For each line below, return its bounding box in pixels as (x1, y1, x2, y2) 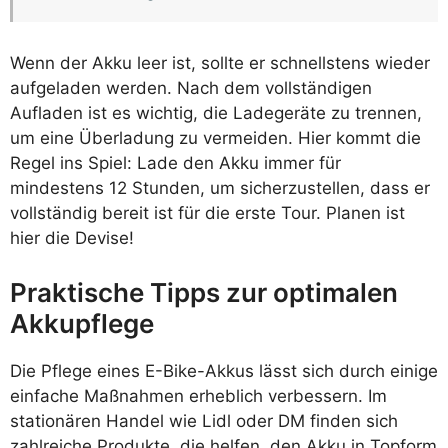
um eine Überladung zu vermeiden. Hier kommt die (10, 128, 421, 149)
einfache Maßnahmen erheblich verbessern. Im (10, 385, 387, 406)
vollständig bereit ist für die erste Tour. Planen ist (10, 203, 405, 224)
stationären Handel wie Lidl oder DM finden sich (10, 410, 398, 431)
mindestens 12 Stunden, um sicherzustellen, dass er (10, 178, 430, 199)
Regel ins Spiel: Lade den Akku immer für (10, 153, 341, 174)
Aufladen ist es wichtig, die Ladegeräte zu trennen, (10, 103, 422, 124)
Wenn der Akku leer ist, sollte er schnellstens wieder (10, 53, 430, 74)
